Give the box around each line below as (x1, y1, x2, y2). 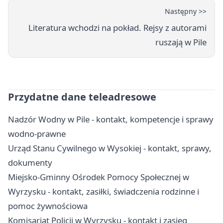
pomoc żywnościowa (8, 200, 88, 212)
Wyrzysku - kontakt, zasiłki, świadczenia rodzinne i (8, 186, 199, 198)
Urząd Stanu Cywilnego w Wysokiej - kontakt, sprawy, (8, 142, 212, 154)
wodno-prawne (8, 128, 66, 140)
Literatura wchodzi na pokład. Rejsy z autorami (28, 22, 207, 34)
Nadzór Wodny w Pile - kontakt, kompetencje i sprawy (8, 113, 214, 125)
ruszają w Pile (155, 36, 207, 48)
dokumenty (8, 157, 52, 169)
